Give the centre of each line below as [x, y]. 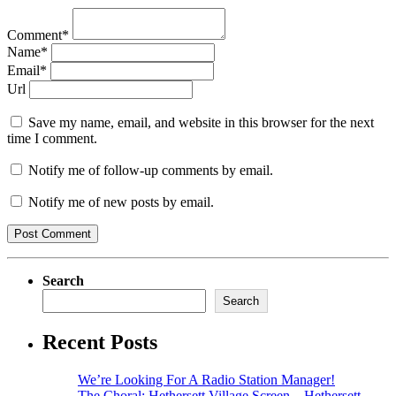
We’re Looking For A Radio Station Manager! [206, 379]
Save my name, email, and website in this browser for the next [201, 122]
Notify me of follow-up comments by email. [151, 170]
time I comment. [52, 138]
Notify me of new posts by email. [121, 202]
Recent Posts [100, 342]
